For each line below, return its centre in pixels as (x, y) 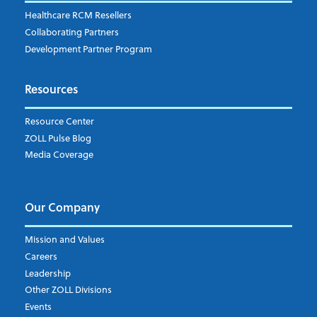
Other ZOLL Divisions (68, 290)
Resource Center (59, 121)
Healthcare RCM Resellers (78, 15)
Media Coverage (59, 155)
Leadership (47, 273)
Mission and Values (64, 240)
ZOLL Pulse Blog (58, 138)
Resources (51, 88)
